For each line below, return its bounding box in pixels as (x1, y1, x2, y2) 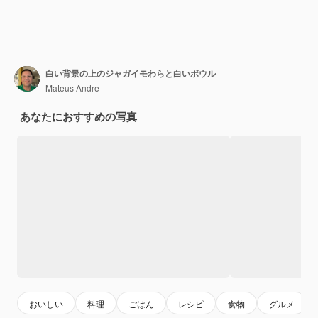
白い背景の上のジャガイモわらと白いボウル (45, 66, 216, 79)
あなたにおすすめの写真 (20, 109, 137, 125)
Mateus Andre (45, 81, 99, 94)
